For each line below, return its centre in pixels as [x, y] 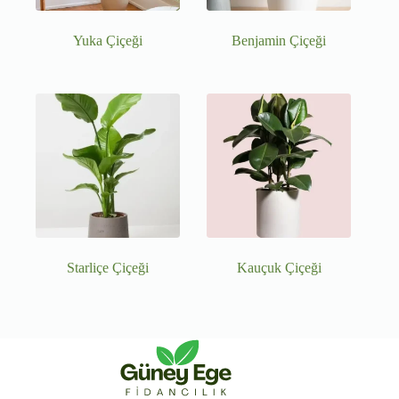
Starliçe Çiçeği [108, 268]
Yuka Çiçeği [108, 41]
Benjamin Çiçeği [279, 41]
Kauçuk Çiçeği [279, 268]
